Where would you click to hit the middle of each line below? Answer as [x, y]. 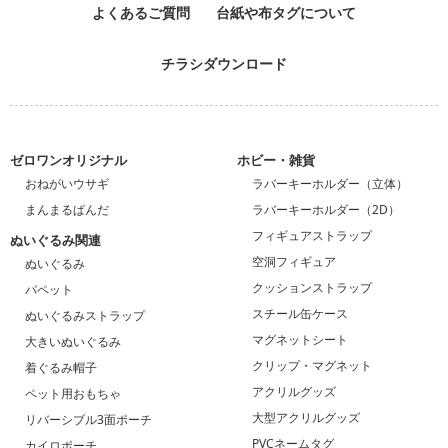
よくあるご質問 [141, 13]
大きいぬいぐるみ [73, 342]
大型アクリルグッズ [306, 418]
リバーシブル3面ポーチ [88, 420]
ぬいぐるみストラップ [85, 316]
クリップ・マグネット [312, 366]
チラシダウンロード [224, 64]
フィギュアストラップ [312, 236]
